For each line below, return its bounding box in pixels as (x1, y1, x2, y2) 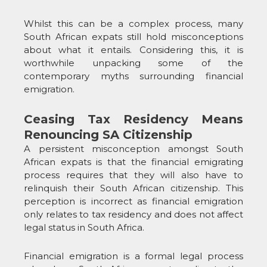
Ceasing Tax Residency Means (24, 112, 243, 127)
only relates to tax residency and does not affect (24, 209, 243, 221)
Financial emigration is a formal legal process (24, 250, 243, 262)
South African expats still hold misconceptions (24, 30, 243, 42)
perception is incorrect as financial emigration (24, 195, 243, 207)
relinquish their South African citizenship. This (24, 182, 243, 194)
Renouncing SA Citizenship (24, 128, 193, 142)
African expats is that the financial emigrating (24, 156, 243, 168)
